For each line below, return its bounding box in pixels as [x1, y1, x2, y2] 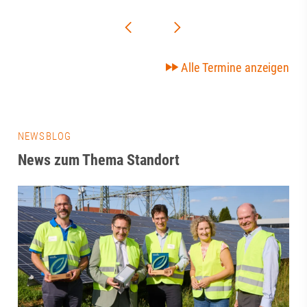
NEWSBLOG [18, 130, 71, 143]
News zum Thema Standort [18, 151, 180, 169]
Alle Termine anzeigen [181, 60, 289, 75]
